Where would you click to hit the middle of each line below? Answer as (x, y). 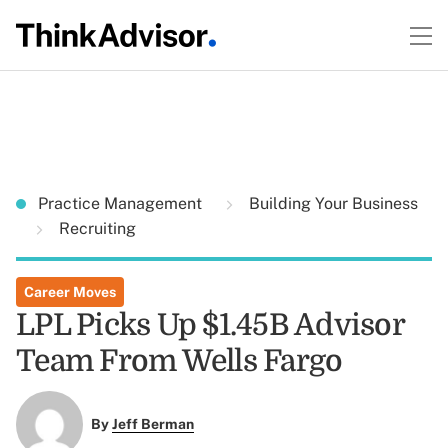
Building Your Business (331, 203)
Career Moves (70, 292)
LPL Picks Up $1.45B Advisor (210, 325)
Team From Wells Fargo (179, 361)
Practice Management (122, 203)
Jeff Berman (152, 424)
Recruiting (95, 228)
